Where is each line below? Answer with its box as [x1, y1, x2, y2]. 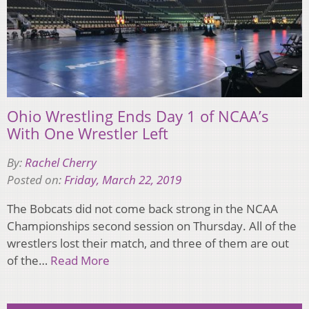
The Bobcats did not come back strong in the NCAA [7, 201, 278, 217]
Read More [50, 252, 110, 269]
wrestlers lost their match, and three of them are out [7, 235, 289, 252]
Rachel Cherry [25, 154, 97, 171]
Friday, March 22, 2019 [64, 172, 181, 188]
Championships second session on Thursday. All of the [7, 218, 297, 235]
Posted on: [7, 172, 64, 188]
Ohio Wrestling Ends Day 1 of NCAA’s [7, 106, 269, 127]
